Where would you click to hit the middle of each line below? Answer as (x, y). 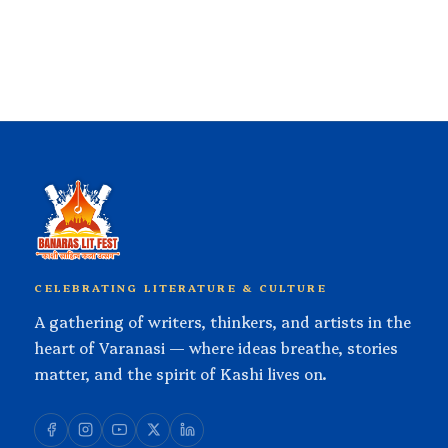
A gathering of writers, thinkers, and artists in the (223, 321)
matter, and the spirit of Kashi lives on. (181, 373)
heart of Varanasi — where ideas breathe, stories (216, 347)
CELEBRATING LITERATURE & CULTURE (180, 287)
